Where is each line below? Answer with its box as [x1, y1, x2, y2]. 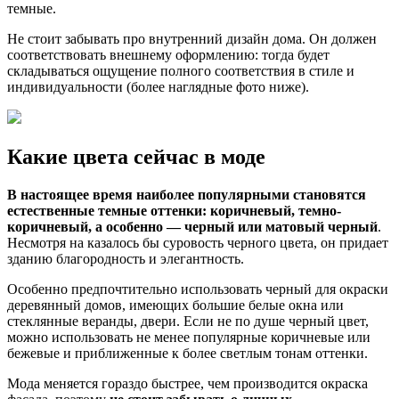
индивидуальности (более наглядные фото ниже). [7, 79, 309, 95]
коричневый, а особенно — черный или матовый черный [7, 219, 378, 235]
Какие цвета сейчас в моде [7, 145, 265, 169]
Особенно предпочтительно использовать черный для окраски [7, 281, 388, 297]
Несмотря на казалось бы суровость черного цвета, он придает [7, 235, 388, 251]
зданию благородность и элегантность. [7, 251, 244, 267]
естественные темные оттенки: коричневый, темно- [7, 203, 341, 219]
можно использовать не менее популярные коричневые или [7, 330, 370, 346]
